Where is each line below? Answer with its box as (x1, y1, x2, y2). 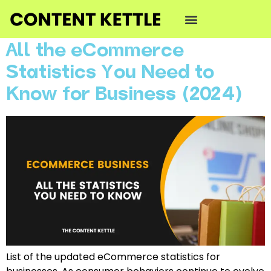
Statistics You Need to (6, 64, 214, 83)
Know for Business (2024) (6, 86, 243, 105)
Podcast (127, 7, 214, 28)
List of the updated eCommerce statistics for (6, 250, 220, 264)
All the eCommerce (6, 42, 184, 61)
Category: (12, 7, 127, 28)
